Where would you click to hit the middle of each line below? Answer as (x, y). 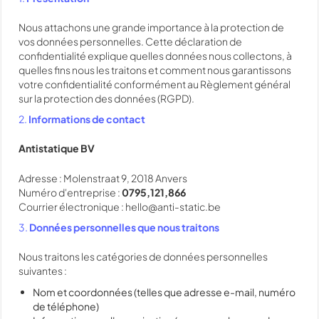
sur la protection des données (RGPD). (106, 98)
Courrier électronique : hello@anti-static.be (120, 206)
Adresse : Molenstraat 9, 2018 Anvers (103, 178)
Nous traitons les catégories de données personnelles (143, 256)
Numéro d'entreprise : (70, 192)
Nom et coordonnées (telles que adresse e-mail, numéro (164, 292)
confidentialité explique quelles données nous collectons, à (155, 56)
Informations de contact (87, 119)
